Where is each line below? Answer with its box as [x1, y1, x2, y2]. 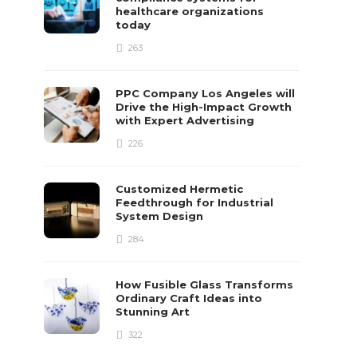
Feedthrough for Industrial [116, 196, 274, 209]
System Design [116, 210, 207, 222]
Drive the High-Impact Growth [116, 100, 292, 113]
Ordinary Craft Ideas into [116, 292, 263, 304]
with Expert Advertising [116, 114, 258, 127]
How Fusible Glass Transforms [116, 278, 294, 291]
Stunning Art [116, 305, 194, 318]
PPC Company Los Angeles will [116, 87, 296, 100]
